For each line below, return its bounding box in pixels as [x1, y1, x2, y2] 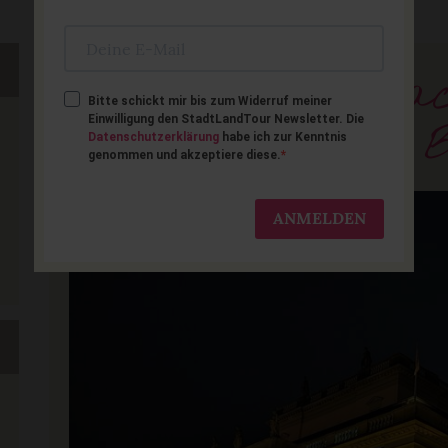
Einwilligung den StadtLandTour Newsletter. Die [88, 111, 364, 126]
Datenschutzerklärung [88, 129, 219, 144]
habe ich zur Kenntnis [219, 129, 347, 144]
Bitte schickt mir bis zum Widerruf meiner [88, 93, 332, 108]
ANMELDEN [273, 208, 366, 229]
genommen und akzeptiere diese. [88, 147, 281, 162]
